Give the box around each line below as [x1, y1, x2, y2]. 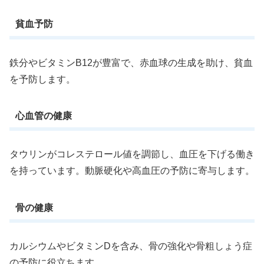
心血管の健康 [15, 110, 72, 121]
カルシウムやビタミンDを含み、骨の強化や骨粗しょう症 [9, 241, 252, 252]
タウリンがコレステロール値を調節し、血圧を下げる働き [9, 149, 255, 160]
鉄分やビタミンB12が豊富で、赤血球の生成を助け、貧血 [9, 57, 253, 68]
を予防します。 [9, 74, 75, 84]
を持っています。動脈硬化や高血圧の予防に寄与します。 [9, 166, 255, 176]
